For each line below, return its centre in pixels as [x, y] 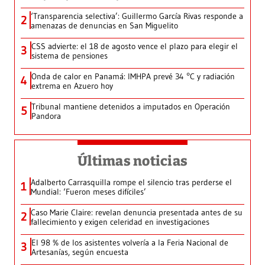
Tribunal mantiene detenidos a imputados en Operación [131, 107]
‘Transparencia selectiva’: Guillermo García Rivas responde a [137, 16]
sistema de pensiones [70, 56]
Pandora [46, 116]
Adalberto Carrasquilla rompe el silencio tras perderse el [131, 182]
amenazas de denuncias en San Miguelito [104, 26]
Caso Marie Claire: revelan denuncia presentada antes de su [137, 213]
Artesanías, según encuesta [80, 252]
